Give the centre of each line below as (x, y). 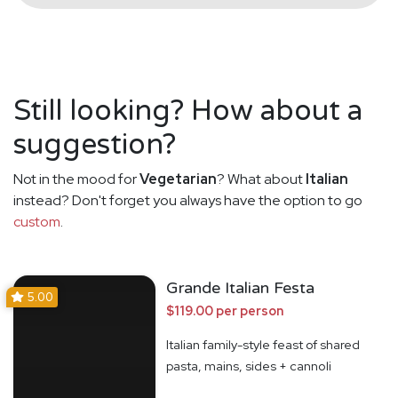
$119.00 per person (225, 310)
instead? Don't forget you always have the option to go (188, 200)
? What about (261, 179)
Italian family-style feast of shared (263, 344)
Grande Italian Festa (240, 287)
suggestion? (95, 144)
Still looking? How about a (188, 111)
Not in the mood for (76, 179)
